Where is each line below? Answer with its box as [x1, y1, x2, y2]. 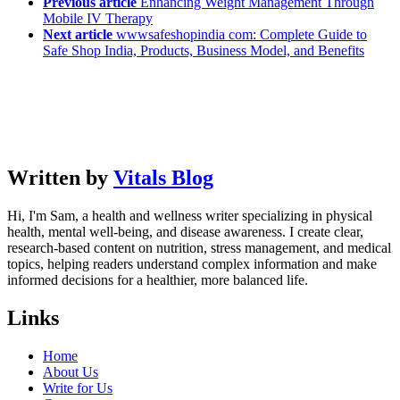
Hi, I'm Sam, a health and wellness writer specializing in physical [7, 207, 372, 223]
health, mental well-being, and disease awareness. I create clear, [7, 223, 363, 239]
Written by [7, 165, 113, 189]
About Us [43, 363, 98, 379]
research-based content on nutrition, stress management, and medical [7, 239, 391, 255]
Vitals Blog [113, 165, 213, 189]
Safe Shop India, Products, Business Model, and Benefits [43, 42, 364, 58]
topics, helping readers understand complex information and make [7, 255, 377, 271]
